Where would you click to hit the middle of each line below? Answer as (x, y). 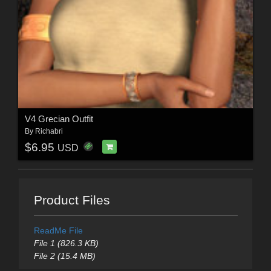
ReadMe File (58, 231)
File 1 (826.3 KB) (66, 243)
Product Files (72, 200)
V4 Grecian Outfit (59, 119)
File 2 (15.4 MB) (64, 256)
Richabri (49, 132)
